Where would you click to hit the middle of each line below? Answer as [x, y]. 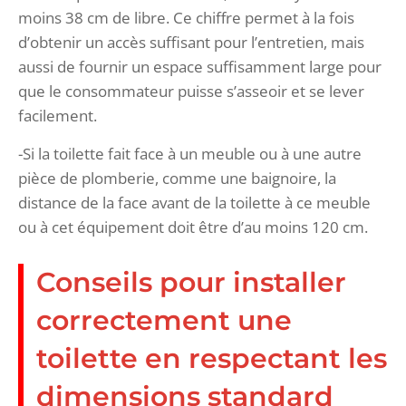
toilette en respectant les [212, 358]
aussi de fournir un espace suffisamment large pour [200, 66]
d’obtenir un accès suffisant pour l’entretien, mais [191, 42]
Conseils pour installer [191, 282]
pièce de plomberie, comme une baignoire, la [177, 178]
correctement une [164, 320]
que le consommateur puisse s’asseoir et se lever [191, 91]
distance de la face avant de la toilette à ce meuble [194, 202]
